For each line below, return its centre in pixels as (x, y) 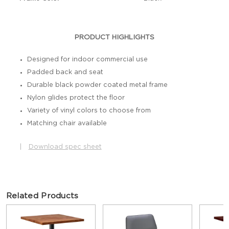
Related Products (42, 196)
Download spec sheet (65, 147)
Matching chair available (67, 123)
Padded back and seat (65, 72)
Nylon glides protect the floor (76, 98)
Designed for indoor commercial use (87, 59)
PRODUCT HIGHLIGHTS (115, 38)
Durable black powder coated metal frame (97, 85)
